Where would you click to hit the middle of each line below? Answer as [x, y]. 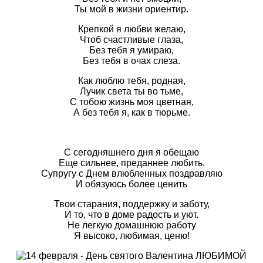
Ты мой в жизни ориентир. [131, 9]
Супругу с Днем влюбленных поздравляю [131, 174]
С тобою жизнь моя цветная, [131, 102]
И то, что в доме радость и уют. [131, 215]
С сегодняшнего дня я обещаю [131, 153]
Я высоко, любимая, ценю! [131, 236]
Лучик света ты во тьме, [131, 92]
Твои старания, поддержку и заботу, [131, 204]
